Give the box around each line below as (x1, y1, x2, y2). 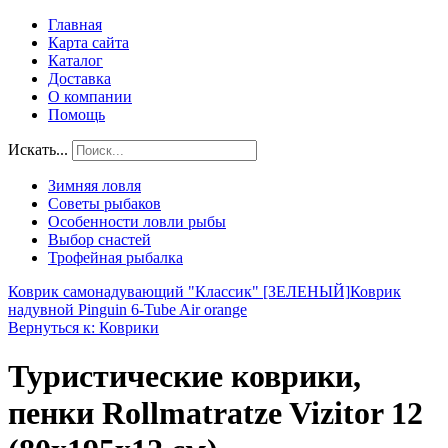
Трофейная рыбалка (48, 249, 183, 266)
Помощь (48, 106, 105, 123)
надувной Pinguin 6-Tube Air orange (8, 301, 247, 318)
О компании (48, 88, 132, 105)
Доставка (48, 70, 111, 87)
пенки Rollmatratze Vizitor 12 (8, 395, 423, 432)
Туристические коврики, (8, 358, 361, 395)
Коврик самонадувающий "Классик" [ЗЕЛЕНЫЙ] (8, 283, 350, 300)
